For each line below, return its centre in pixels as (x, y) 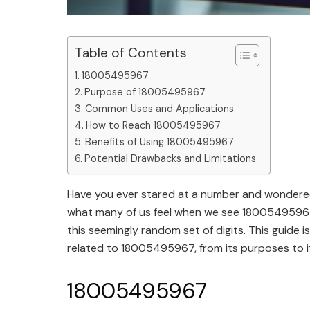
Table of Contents (131, 53)
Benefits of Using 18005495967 (159, 142)
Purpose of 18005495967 (145, 92)
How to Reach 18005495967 (153, 126)
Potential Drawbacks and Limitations (170, 159)
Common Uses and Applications (159, 109)
